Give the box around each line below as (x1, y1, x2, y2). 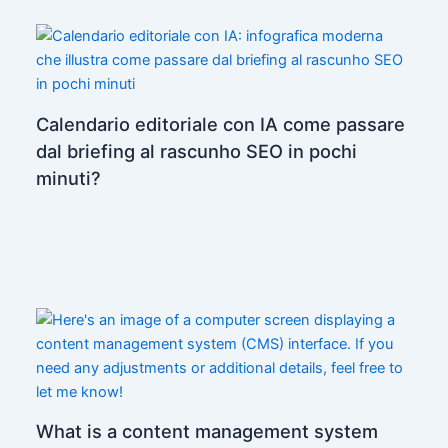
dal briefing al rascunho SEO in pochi (36, 139, 358, 162)
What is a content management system (36, 420, 379, 443)
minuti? (36, 166, 102, 189)
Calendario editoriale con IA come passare (36, 112, 406, 135)
